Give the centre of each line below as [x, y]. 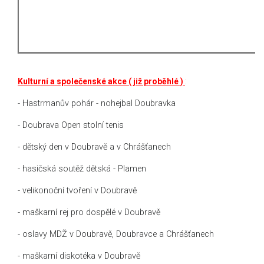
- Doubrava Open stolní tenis [71, 125]
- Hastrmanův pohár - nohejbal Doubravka [97, 103]
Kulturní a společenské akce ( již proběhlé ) [101, 81]
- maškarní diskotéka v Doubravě [79, 256]
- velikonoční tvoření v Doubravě [77, 190]
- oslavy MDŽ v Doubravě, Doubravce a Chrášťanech [116, 234]
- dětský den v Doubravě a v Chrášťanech [94, 147]
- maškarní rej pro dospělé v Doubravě [89, 212]
